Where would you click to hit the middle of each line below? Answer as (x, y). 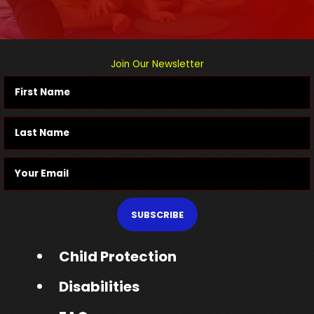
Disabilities (99, 287)
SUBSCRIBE (157, 215)
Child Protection (118, 257)
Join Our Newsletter (157, 64)
